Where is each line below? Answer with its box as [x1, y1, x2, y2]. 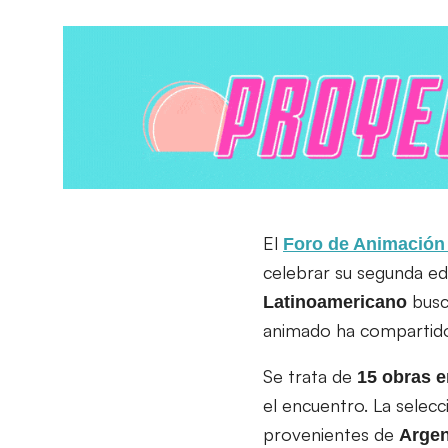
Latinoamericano [263, 291, 412, 312]
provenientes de [263, 422, 399, 445]
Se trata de [263, 364, 357, 387]
